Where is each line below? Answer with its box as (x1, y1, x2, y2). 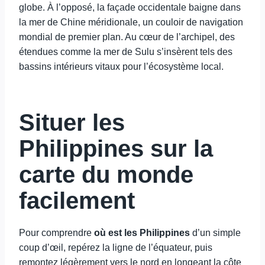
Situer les (19, 109, 125, 135)
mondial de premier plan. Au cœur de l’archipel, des (19, 32, 235, 42)
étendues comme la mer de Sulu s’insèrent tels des (19, 47, 232, 57)
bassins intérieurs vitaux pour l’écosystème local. (19, 62, 224, 72)
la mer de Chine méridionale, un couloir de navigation (19, 17, 243, 27)
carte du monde (19, 161, 193, 188)
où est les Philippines (94, 228, 190, 238)
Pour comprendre (19, 228, 94, 238)
